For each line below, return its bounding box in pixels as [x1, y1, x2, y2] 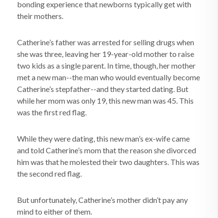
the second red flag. [17, 169, 82, 178]
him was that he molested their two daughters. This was [17, 157, 200, 166]
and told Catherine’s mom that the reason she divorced [17, 145, 196, 155]
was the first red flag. [17, 108, 87, 117]
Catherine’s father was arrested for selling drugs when [17, 37, 194, 47]
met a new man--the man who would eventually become [17, 73, 200, 82]
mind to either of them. [17, 207, 92, 216]
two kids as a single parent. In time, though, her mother [17, 61, 196, 70]
